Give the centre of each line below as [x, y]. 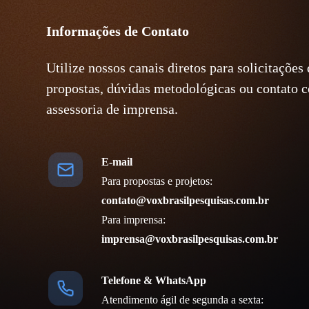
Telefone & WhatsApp [154, 281]
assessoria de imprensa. [112, 109]
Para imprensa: [134, 220]
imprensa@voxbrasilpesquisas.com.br [190, 239]
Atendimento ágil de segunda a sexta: [183, 300]
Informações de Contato [118, 31]
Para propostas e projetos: [157, 181]
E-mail [117, 162]
